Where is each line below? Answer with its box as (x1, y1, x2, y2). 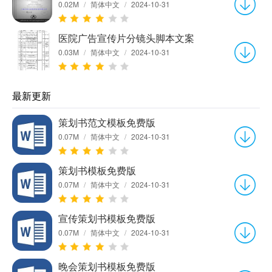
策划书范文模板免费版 (58, 115, 155, 130)
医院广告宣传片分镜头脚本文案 (58, 31, 194, 46)
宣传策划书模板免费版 (58, 211, 155, 226)
